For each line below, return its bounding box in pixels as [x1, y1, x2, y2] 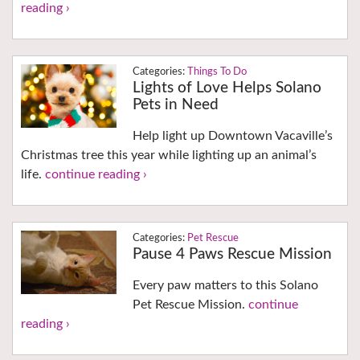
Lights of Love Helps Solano [132, 80, 321, 96]
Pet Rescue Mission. [132, 297, 248, 311]
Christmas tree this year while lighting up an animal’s [21, 148, 317, 162]
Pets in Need [132, 96, 219, 112]
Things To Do [186, 66, 247, 77]
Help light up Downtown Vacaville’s [132, 129, 333, 142]
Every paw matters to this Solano [132, 278, 318, 292]
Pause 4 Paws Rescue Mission [132, 246, 332, 262]
